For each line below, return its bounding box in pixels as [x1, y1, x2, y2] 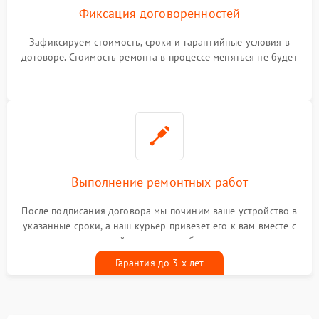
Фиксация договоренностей [78, 5, 241, 22]
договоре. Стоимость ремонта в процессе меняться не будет [21, 51, 298, 64]
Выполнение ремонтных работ [70, 174, 249, 191]
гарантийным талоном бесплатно [83, 234, 236, 248]
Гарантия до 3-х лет [115, 256, 204, 270]
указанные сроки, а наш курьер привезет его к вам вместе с [23, 219, 296, 233]
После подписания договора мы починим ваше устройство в [21, 204, 298, 218]
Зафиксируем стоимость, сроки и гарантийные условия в [29, 36, 290, 49]
